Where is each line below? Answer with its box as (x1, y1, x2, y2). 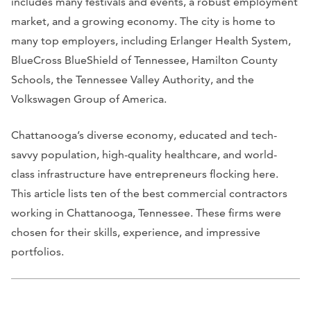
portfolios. (11, 244, 64, 258)
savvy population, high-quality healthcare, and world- (11, 147, 277, 161)
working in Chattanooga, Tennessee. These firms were (11, 205, 281, 219)
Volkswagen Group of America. (11, 92, 167, 106)
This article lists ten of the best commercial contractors (11, 186, 287, 200)
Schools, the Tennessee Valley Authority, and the (11, 72, 254, 86)
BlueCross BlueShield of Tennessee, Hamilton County (11, 53, 278, 67)
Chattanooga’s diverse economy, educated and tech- (11, 128, 277, 142)
